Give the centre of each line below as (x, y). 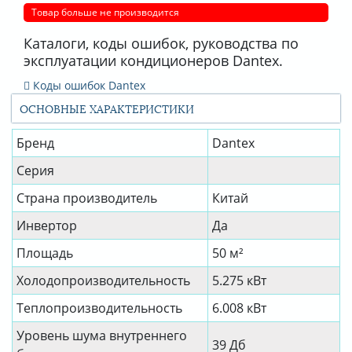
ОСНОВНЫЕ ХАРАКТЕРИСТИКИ (107, 108)
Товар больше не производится (105, 13)
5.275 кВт (239, 281)
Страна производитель (87, 198)
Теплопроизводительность (99, 308)
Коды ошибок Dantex (88, 86)
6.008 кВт (239, 308)
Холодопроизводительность (103, 281)
